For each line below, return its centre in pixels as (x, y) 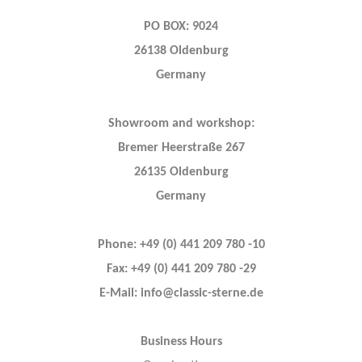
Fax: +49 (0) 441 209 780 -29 (181, 269)
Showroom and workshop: (181, 123)
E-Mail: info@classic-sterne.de (181, 293)
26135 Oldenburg (181, 172)
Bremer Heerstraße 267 (181, 147)
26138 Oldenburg (181, 51)
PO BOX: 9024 (181, 26)
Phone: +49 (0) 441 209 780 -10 (181, 244)
